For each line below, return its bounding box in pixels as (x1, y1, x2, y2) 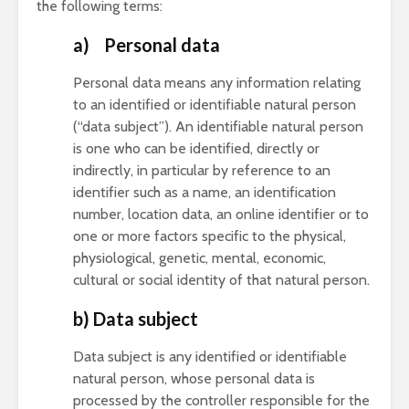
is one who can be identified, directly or (73, 140, 320, 157)
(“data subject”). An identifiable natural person (73, 118, 363, 135)
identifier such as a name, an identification (73, 184, 336, 201)
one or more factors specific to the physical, (73, 227, 346, 245)
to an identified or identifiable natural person (73, 96, 356, 113)
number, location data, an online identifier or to (73, 205, 369, 223)
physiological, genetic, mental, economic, (73, 249, 326, 267)
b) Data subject (73, 308, 198, 330)
